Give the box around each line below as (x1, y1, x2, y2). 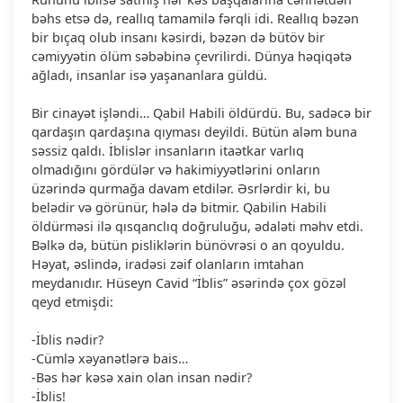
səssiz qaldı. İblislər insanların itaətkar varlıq (31, 141, 304, 159)
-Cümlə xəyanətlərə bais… (31, 349, 188, 367)
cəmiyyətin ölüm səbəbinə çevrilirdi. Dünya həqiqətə (31, 47, 352, 65)
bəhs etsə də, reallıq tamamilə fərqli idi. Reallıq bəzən (31, 9, 359, 27)
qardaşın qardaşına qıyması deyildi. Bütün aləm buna (31, 122, 357, 140)
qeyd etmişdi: (31, 292, 113, 310)
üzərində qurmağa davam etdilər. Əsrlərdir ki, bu (31, 179, 330, 197)
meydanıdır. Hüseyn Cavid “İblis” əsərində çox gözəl (31, 273, 346, 291)
